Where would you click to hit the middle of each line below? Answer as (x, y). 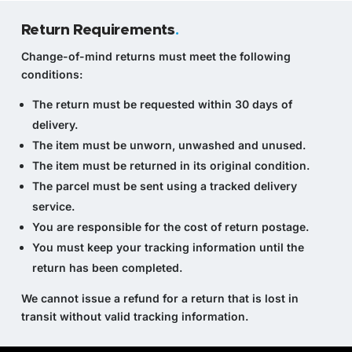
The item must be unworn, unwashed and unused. (169, 145)
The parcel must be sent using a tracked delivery (164, 186)
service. (53, 207)
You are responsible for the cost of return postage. (170, 227)
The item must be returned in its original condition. (170, 166)
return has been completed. (107, 268)
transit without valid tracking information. (134, 317)
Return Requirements (98, 31)
